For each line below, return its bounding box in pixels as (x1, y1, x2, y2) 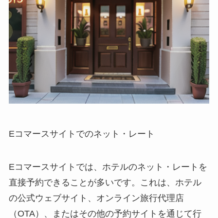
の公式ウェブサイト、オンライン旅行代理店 (8, 193, 184, 203)
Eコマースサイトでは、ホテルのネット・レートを (8, 162, 207, 172)
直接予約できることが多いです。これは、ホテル (8, 178, 201, 187)
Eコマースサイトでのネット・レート (8, 129, 155, 139)
